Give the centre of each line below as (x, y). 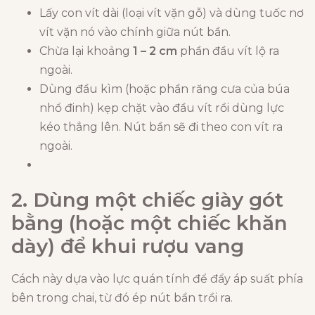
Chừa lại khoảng (86, 51)
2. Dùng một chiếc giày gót (147, 200)
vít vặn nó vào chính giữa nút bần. (135, 32)
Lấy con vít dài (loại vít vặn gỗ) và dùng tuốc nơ (172, 13)
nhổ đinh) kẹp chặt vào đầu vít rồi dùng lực (162, 108)
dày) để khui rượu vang (128, 246)
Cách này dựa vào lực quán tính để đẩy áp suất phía (157, 279)
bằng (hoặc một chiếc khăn (149, 223)
